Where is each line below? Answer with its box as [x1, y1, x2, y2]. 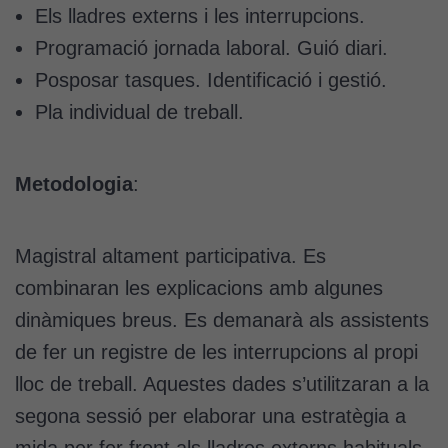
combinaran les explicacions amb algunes [15, 276, 383, 299]
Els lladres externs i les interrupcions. [35, 4, 365, 27]
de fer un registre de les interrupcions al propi [15, 340, 418, 363]
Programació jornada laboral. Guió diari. [35, 36, 388, 59]
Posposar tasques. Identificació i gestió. [35, 68, 387, 91]
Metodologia [15, 172, 133, 195]
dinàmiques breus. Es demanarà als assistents [15, 308, 429, 331]
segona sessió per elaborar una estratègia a [15, 404, 406, 427]
